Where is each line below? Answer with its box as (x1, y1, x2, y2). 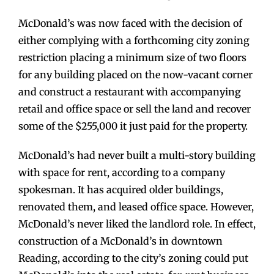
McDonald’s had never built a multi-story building (18, 149, 256, 162)
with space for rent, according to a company (18, 166, 225, 179)
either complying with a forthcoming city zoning (18, 34, 250, 47)
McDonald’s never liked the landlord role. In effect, (18, 218, 256, 231)
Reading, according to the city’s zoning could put (18, 252, 248, 265)
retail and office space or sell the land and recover (18, 103, 251, 116)
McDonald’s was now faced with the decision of (18, 17, 242, 30)
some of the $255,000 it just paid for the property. (18, 120, 248, 133)
